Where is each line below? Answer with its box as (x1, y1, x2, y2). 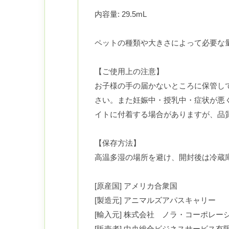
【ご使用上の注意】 (95, 67, 164, 76)
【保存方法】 (95, 139, 141, 148)
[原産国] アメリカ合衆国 (95, 181, 177, 191)
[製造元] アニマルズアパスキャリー (95, 196, 216, 205)
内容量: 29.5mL (95, 10, 147, 19)
